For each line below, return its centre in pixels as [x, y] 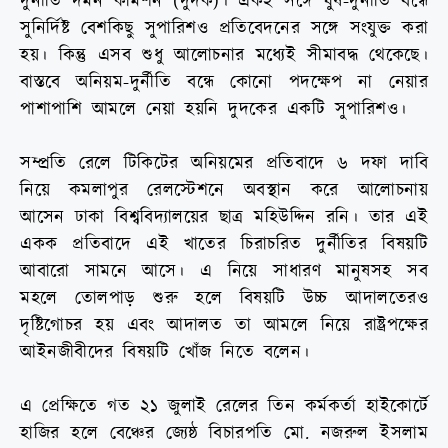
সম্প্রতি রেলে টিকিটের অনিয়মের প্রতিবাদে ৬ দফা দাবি [224, 164]
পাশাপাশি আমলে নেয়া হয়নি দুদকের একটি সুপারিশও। [213, 110]
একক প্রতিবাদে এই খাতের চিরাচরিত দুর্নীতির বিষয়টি [224, 245]
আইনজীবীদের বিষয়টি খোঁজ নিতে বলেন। [165, 353]
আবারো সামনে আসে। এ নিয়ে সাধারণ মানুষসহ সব [224, 272]
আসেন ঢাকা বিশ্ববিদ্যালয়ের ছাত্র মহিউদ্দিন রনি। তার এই [224, 218]
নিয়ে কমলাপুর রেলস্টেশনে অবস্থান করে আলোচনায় [224, 191]
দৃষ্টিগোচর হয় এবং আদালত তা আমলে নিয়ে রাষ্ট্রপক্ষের [224, 326]
